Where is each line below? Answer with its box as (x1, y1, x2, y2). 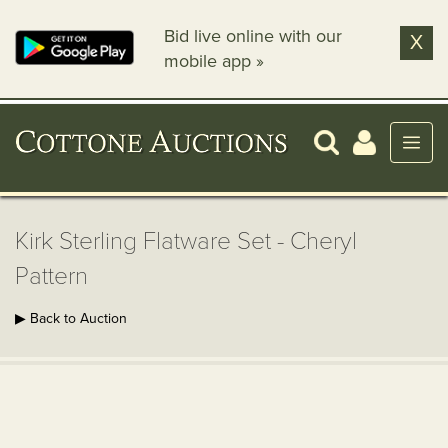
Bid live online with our (164, 25, 343, 47)
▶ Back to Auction (15, 310, 127, 327)
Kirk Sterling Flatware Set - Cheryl (15, 227, 357, 256)
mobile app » (164, 50, 265, 72)
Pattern (15, 262, 88, 291)
